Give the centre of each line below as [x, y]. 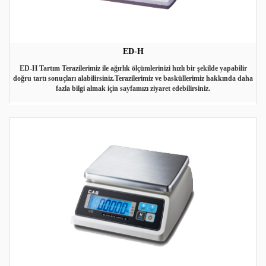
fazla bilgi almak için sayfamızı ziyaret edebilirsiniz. [133, 88]
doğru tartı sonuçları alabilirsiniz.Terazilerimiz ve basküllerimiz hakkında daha [133, 78]
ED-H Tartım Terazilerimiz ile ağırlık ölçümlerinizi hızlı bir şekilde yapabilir [133, 68]
